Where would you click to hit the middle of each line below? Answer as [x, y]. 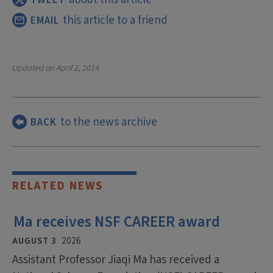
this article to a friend [115, 20]
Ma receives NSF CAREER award [117, 222]
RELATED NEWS [58, 186]
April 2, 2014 [78, 68]
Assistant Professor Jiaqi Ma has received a [116, 260]
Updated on [34, 68]
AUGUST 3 [34, 241]
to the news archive [109, 122]
